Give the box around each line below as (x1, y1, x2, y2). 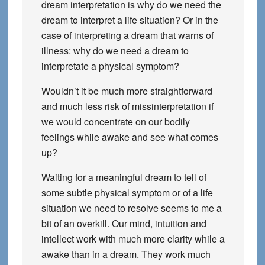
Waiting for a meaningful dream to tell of (41, 170, 206, 185)
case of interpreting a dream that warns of (41, 28, 214, 43)
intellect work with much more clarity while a (41, 232, 225, 246)
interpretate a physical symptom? (41, 59, 179, 73)
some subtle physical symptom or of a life (41, 186, 213, 200)
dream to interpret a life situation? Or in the (41, 13, 218, 27)
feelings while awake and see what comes (41, 130, 218, 144)
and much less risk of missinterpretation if (41, 99, 214, 114)
